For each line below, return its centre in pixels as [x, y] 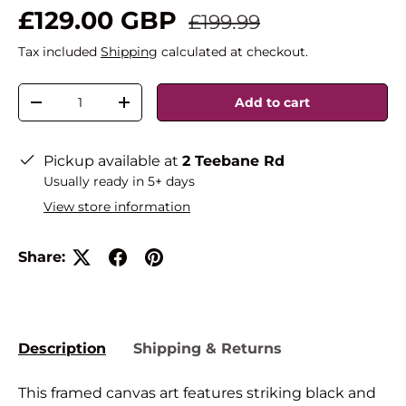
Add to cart [273, 102]
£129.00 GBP [101, 20]
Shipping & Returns [208, 349]
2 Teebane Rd [233, 160]
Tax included [59, 51]
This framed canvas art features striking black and [197, 393]
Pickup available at [113, 160]
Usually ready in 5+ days [119, 181]
